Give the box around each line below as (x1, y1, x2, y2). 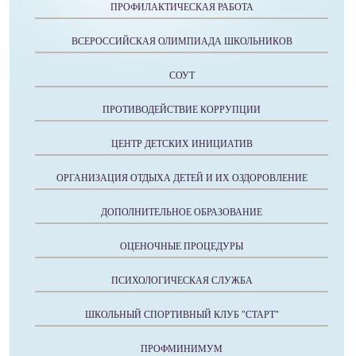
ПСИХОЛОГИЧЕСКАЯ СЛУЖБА (110, 275, 253, 286)
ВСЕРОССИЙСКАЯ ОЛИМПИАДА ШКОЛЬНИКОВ (71, 36, 292, 47)
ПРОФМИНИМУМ (141, 343, 222, 354)
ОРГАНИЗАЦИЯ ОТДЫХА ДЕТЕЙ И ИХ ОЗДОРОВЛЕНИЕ (56, 172, 308, 184)
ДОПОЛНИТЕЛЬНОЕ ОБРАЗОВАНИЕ (101, 207, 262, 218)
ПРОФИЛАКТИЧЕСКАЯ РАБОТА (110, 2, 253, 13)
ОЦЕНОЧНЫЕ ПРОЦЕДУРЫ (120, 241, 243, 252)
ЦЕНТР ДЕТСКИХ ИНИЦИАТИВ (110, 138, 253, 149)
